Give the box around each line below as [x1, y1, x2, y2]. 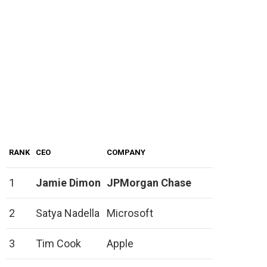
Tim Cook [36, 237, 81, 250]
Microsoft [107, 207, 153, 220]
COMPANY [107, 148, 145, 157]
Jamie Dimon [36, 176, 101, 190]
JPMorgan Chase [107, 176, 191, 190]
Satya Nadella [36, 207, 100, 220]
